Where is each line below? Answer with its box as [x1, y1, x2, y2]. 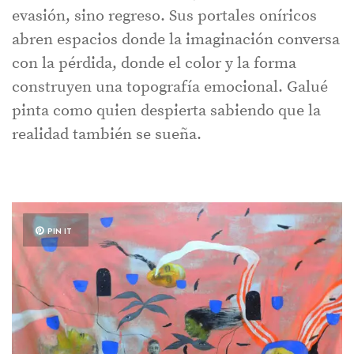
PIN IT [47, 224, 72, 237]
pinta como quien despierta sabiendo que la [12, 100, 321, 121]
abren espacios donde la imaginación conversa [12, 29, 340, 50]
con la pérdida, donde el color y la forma [12, 53, 296, 73]
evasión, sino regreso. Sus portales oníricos [12, 6, 317, 26]
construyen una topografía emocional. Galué [12, 77, 328, 97]
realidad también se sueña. [12, 124, 201, 145]
